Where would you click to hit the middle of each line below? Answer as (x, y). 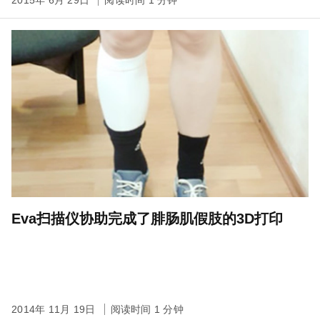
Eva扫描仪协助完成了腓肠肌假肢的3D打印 (147, 218)
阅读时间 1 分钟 (147, 309)
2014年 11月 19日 (55, 309)
